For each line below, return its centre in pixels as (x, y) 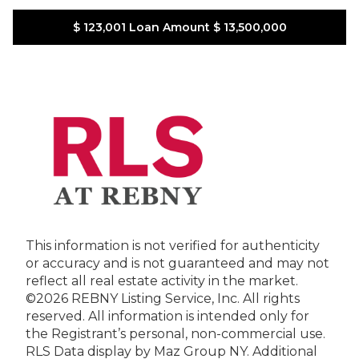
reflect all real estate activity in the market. (162, 280)
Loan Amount (169, 27)
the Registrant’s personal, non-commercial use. (175, 333)
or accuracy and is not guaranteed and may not (177, 263)
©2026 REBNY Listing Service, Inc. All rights (163, 298)
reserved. (55, 316)
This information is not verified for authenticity (173, 245)
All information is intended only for (199, 316)
